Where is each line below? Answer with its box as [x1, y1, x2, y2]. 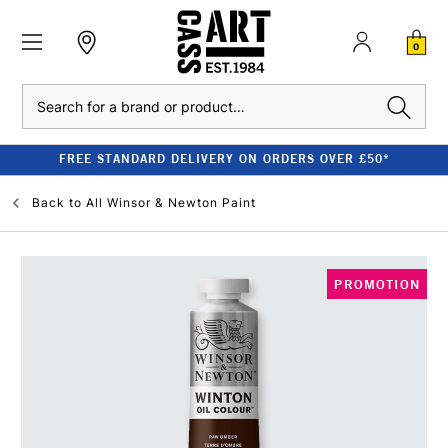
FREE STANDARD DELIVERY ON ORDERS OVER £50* [58, 151, 390, 166]
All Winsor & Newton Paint [86, 195, 256, 210]
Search [22, 87, 62, 102]
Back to [32, 195, 82, 210]
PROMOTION [334, 276, 420, 292]
